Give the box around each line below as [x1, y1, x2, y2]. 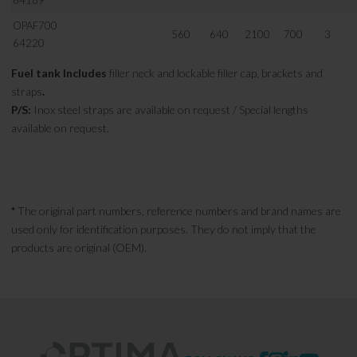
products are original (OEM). [11, 241, 147, 255]
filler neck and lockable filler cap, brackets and [107, 66, 323, 80]
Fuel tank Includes [11, 66, 107, 80]
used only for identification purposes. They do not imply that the [11, 222, 316, 237]
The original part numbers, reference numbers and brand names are [15, 204, 341, 218]
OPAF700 [13, 19, 57, 33]
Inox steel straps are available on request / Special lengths [31, 103, 308, 117]
